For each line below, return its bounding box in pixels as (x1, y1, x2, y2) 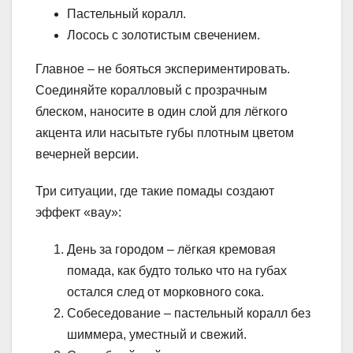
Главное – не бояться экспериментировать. (35, 62, 290, 76)
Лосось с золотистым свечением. (67, 28, 260, 43)
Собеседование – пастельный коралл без (67, 307, 310, 321)
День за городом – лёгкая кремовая (67, 243, 276, 257)
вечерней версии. (35, 147, 139, 162)
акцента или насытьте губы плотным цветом (35, 126, 294, 140)
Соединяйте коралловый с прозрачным (35, 84, 267, 98)
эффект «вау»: (35, 206, 121, 220)
